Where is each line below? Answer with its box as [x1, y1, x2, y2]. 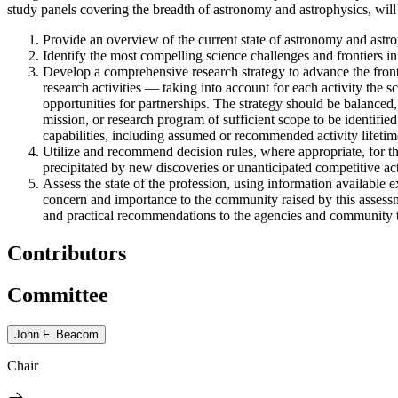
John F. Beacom [14, 327, 99, 341]
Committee [7, 283, 108, 306]
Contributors [7, 241, 126, 265]
